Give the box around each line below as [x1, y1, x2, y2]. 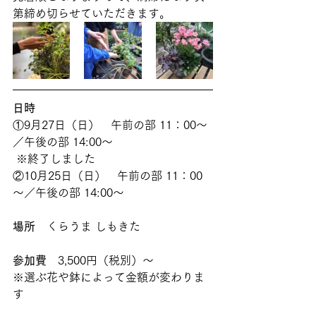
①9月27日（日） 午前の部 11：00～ [13, 119, 207, 130]
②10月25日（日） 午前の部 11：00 [13, 170, 202, 181]
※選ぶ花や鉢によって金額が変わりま [13, 272, 205, 283]
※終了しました [16, 153, 95, 164]
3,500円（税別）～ [47, 255, 165, 266]
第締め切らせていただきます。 [13, 8, 174, 19]
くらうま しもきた [35, 221, 140, 232]
